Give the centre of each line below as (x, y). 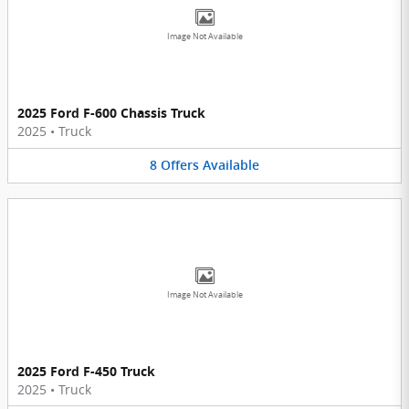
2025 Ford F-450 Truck (86, 371)
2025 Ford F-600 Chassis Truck (111, 113)
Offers (180, 166)
